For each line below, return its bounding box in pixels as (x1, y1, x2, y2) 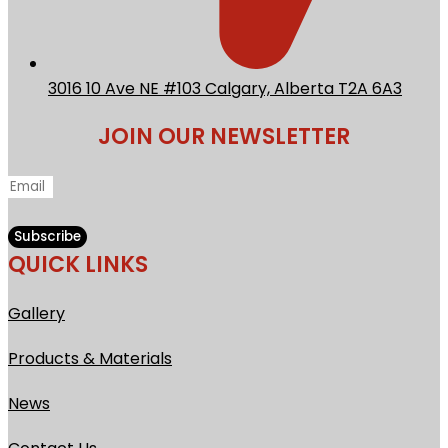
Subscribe (14, 226, 81, 246)
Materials (99, 346, 172, 370)
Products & (8, 346, 95, 370)
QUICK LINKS (8, 248, 148, 280)
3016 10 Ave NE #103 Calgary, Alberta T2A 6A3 (48, 77, 402, 101)
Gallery (8, 301, 65, 325)
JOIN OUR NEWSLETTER (98, 120, 350, 152)
